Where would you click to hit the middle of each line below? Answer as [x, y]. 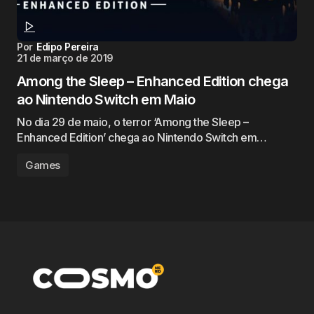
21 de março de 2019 [65, 58]
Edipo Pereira [68, 47]
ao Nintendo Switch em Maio [106, 100]
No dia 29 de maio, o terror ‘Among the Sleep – [133, 122]
